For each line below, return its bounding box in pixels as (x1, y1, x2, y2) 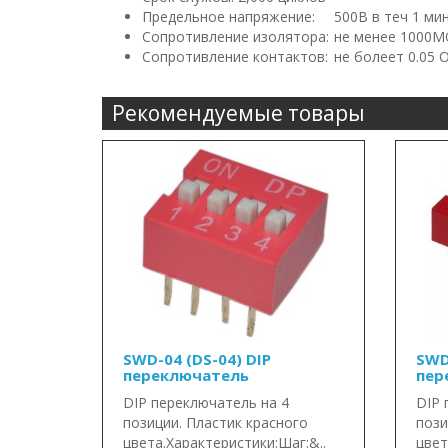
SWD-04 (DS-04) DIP (123, 349, 271, 369)
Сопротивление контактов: (142, 47, 328, 66)
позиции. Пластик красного (123, 413, 308, 432)
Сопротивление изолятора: (142, 27, 329, 46)
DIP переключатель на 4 (123, 393, 289, 412)
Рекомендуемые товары (112, 99, 365, 127)
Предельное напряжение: (142, 7, 315, 26)
